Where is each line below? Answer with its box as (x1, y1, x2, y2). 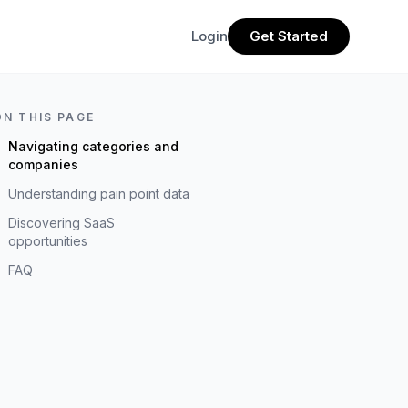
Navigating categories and (8, 138, 178, 154)
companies (8, 157, 78, 172)
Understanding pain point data (8, 186, 189, 201)
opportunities (8, 233, 87, 249)
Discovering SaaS (8, 215, 115, 230)
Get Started (250, 27, 328, 45)
